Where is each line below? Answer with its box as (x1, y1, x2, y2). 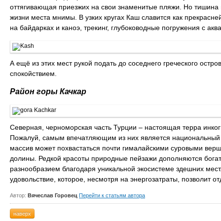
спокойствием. (10, 70, 57, 77)
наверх (13, 211, 31, 217)
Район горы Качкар (10, 87, 86, 96)
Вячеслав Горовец (28, 192, 77, 198)
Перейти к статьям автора (79, 192, 145, 198)
